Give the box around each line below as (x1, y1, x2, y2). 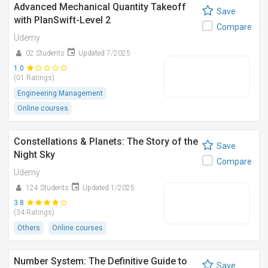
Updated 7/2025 (78, 49, 130, 57)
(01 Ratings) (14, 74, 54, 82)
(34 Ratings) (14, 208, 54, 217)
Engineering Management (17, 89, 103, 98)
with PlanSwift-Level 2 (14, 14, 111, 26)
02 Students (26, 49, 65, 57)
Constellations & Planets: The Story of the (14, 136, 198, 147)
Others (17, 224, 40, 232)
